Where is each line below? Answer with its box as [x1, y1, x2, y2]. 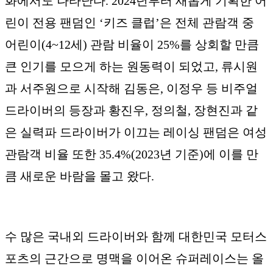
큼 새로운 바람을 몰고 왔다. [5, 169, 154, 183]
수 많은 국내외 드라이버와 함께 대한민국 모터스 [5, 229, 267, 243]
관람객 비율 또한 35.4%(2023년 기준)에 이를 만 [5, 147, 258, 161]
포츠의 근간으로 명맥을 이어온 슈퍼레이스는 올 [5, 251, 264, 265]
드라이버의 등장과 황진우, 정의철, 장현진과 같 [5, 103, 258, 117]
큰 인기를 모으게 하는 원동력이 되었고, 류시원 [5, 59, 258, 73]
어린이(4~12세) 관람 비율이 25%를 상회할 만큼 [5, 37, 259, 51]
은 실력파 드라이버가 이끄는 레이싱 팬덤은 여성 [5, 125, 267, 139]
